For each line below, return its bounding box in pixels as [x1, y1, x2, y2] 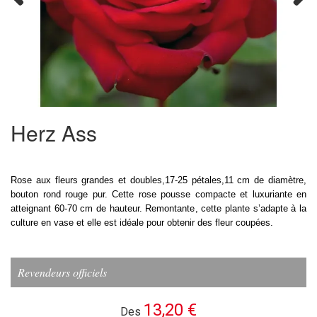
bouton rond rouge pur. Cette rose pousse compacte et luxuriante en [11, 188, 306, 200]
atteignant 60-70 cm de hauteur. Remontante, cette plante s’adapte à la [11, 202, 306, 214]
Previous [7, 14, 46, 29]
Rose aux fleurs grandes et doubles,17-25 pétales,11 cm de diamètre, [11, 174, 306, 185]
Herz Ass [11, 117, 97, 148]
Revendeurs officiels [18, 264, 107, 279]
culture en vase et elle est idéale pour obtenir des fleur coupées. [11, 217, 273, 228]
